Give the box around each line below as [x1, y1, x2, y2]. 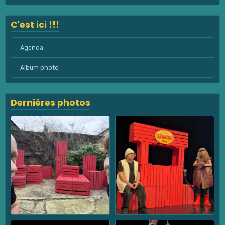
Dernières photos [11, 97, 90, 109]
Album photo [20, 64, 59, 71]
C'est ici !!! [11, 19, 59, 31]
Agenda [20, 44, 43, 51]
